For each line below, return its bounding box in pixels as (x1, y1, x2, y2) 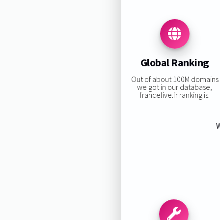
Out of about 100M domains (131, 74, 219, 84)
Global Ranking (140, 55, 209, 70)
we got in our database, (137, 82, 213, 92)
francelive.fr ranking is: (139, 89, 210, 100)
